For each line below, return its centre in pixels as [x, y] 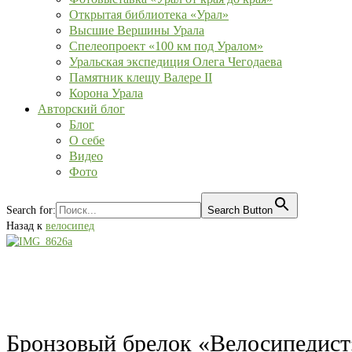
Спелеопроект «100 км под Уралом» [166, 46]
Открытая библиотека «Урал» [149, 15]
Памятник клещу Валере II [141, 77]
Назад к [26, 226]
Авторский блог [81, 109]
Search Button [240, 210]
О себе [87, 140]
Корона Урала [106, 93]
